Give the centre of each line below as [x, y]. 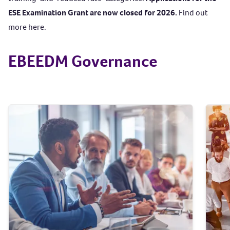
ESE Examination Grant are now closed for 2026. [93, 13]
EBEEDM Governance [83, 61]
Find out [193, 13]
